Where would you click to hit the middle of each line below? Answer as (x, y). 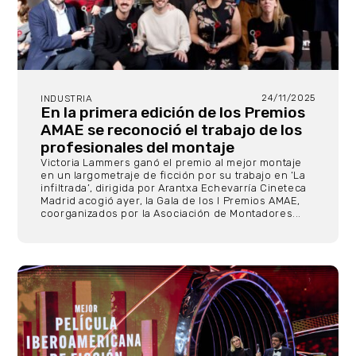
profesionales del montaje (138, 147)
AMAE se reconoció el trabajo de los (172, 130)
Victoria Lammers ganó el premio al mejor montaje (171, 162)
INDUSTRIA (67, 98)
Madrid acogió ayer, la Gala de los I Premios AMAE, (171, 200)
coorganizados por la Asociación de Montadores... (171, 213)
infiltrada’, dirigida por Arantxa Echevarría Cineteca (174, 188)
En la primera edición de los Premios (173, 112)
